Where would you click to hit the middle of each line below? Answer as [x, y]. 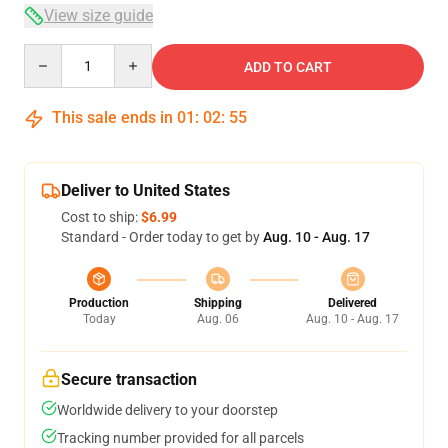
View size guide [98, 15]
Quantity [50, 53]
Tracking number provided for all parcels [180, 438]
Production [99, 303]
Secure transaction [129, 379]
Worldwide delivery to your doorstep [167, 410]
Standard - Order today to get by [162, 237]
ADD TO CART [288, 67]
